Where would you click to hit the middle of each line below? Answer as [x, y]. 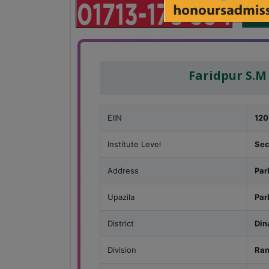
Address [123, 171]
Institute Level [134, 144]
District [121, 224]
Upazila [121, 197]
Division [122, 250]
